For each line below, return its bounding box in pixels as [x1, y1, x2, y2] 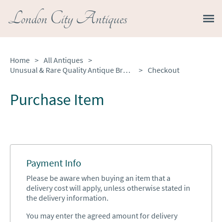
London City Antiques [8, 8, 127, 29]
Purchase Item [10, 90, 105, 110]
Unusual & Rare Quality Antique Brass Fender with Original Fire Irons [123, 65, 130, 75]
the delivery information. [26, 193, 109, 203]
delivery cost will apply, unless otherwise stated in [26, 183, 190, 193]
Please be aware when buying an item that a [26, 173, 170, 183]
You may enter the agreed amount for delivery [26, 211, 177, 221]
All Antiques [44, 55, 83, 65]
